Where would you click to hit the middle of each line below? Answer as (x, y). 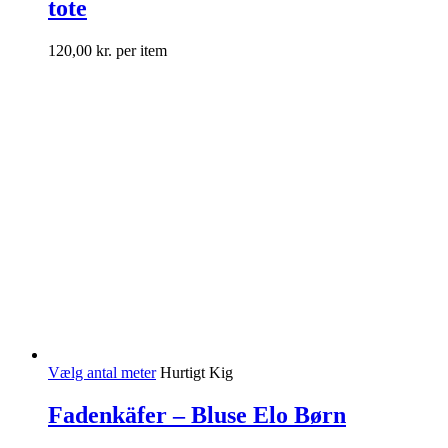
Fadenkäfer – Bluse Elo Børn (197, 414)
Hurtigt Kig (196, 372)
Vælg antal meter (102, 372)
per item (139, 50)
